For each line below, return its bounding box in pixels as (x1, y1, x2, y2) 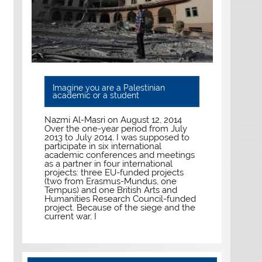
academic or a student (52, 90, 139, 100)
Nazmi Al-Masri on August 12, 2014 (44, 115, 182, 126)
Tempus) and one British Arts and (44, 185, 178, 196)
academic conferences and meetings (44, 150, 195, 161)
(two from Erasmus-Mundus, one (44, 176, 177, 187)
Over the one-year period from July (44, 123, 188, 135)
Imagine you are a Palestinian (52, 82, 165, 92)
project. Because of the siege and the (44, 202, 196, 213)
